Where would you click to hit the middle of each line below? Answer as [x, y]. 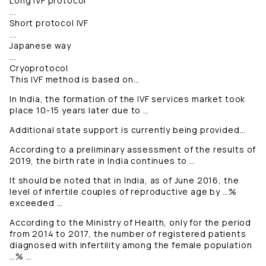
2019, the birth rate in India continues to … [102, 161]
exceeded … [36, 203]
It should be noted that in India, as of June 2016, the [124, 180]
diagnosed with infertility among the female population [131, 245]
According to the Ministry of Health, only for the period [131, 223]
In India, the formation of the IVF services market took [128, 99]
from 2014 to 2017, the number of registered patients [128, 234]
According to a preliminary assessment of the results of [133, 150]
